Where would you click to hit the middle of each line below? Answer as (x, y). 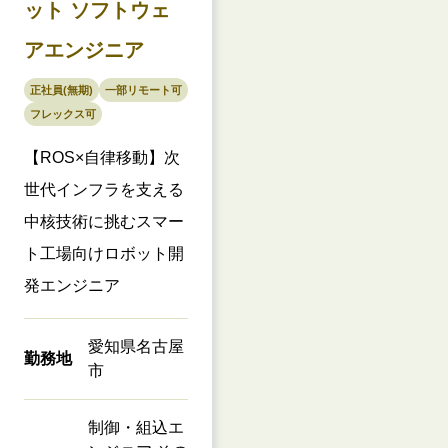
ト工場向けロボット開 (104, 253)
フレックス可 (63, 113)
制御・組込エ (136, 427)
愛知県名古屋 (136, 346)
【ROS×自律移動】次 (102, 157)
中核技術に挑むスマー (104, 221)
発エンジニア (72, 285)
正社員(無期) (61, 89)
